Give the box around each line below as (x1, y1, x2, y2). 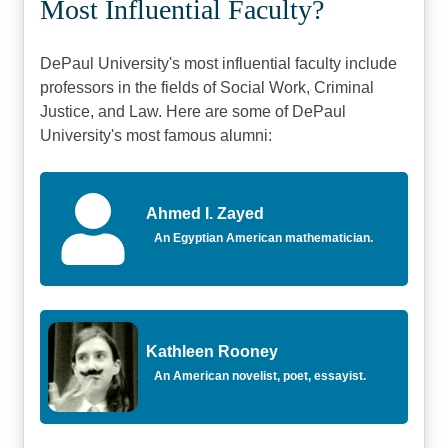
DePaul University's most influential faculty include (40, 55, 398, 72)
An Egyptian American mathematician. (154, 231, 374, 245)
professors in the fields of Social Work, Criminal (40, 79, 375, 96)
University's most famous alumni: (40, 127, 273, 144)
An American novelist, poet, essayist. (154, 369, 367, 383)
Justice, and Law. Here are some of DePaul (40, 103, 347, 120)
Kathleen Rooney (146, 343, 279, 360)
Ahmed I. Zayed (146, 205, 265, 222)
